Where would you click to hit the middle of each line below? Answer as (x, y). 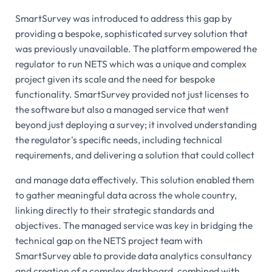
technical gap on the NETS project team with (109, 240)
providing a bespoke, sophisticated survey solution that (131, 33)
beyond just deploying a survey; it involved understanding (136, 124)
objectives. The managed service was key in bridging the (134, 225)
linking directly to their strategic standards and (114, 210)
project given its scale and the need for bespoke (115, 79)
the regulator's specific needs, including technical (118, 139)
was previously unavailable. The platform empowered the (136, 48)
